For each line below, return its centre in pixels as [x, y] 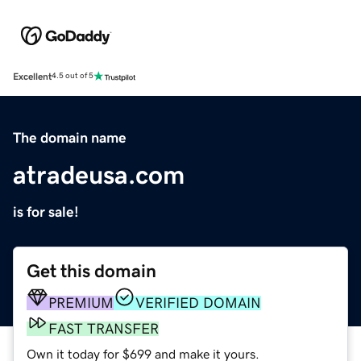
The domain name [70, 137]
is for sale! [46, 212]
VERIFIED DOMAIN [198, 303]
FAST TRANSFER [104, 328]
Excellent [32, 76]
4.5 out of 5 [73, 76]
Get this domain [91, 271]
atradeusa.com [99, 174]
